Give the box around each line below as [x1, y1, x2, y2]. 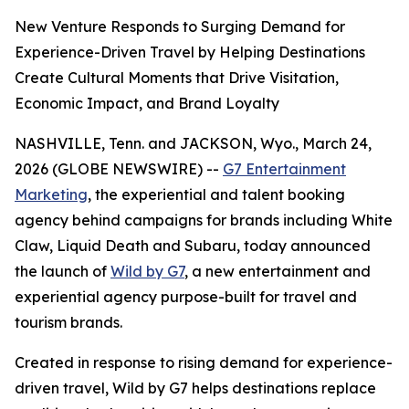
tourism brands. [15, 313, 122, 331]
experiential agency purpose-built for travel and [15, 288, 357, 306]
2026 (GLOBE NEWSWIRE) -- [15, 160, 223, 178]
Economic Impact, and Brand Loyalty [15, 94, 279, 112]
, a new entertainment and [184, 262, 371, 280]
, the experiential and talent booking [88, 185, 345, 204]
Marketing [15, 185, 88, 204]
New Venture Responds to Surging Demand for [15, 17, 345, 36]
